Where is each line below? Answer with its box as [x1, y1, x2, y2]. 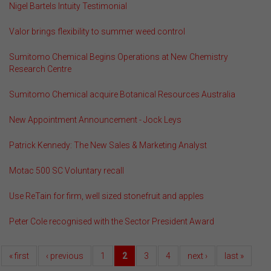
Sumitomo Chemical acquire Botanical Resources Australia [9, 90, 235, 99]
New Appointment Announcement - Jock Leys [9, 115, 181, 125]
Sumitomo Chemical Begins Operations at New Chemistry [9, 52, 228, 62]
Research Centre [9, 64, 71, 74]
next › [188, 251, 207, 261]
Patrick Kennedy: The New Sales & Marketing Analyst [9, 140, 207, 150]
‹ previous [46, 251, 83, 261]
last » [224, 251, 244, 261]
